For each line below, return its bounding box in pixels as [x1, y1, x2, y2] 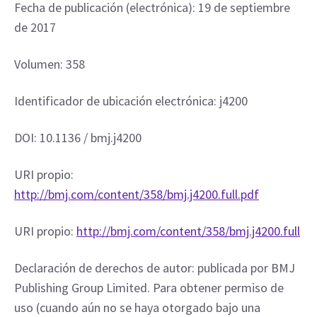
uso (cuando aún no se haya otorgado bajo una [14, 299, 260, 316]
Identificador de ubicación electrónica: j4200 [14, 93, 248, 109]
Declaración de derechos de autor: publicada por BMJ [14, 260, 295, 276]
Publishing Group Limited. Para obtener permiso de [14, 279, 284, 296]
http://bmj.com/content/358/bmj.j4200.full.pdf [14, 186, 259, 202]
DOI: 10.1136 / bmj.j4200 [14, 129, 142, 146]
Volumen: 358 [14, 56, 85, 72]
